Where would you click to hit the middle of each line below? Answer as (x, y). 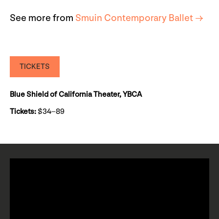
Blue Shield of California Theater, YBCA (76, 94)
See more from (43, 18)
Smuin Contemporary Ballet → (139, 18)
